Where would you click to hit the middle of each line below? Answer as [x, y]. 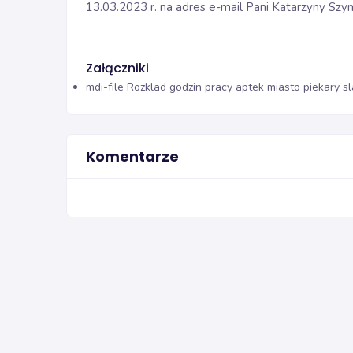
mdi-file [105, 87]
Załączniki [117, 68]
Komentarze [132, 156]
